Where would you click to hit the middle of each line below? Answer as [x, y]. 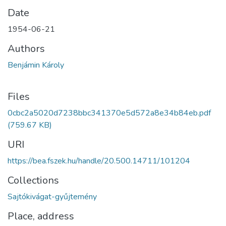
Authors [26, 49]
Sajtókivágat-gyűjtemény [52, 197]
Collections [33, 181]
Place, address [41, 216]
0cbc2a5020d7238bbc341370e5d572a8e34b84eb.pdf [109, 113]
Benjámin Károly [36, 65]
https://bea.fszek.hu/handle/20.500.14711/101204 [99, 161]
